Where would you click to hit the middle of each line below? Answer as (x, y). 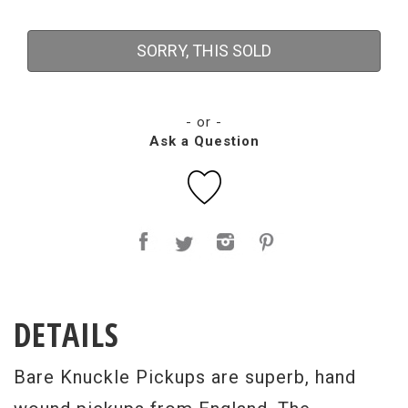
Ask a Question (204, 141)
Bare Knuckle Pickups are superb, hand (185, 377)
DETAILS (66, 335)
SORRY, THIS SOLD (204, 51)
